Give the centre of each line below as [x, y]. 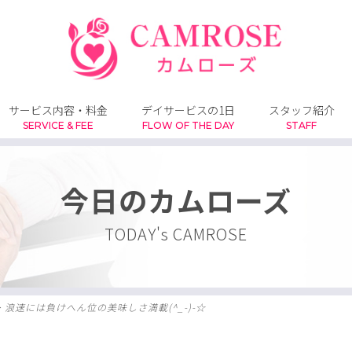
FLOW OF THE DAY [188, 125]
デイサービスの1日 [188, 110]
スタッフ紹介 [301, 110]
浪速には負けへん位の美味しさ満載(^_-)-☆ [105, 306]
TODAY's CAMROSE [176, 234]
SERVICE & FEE [59, 125]
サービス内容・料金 [59, 110]
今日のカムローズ [176, 200]
